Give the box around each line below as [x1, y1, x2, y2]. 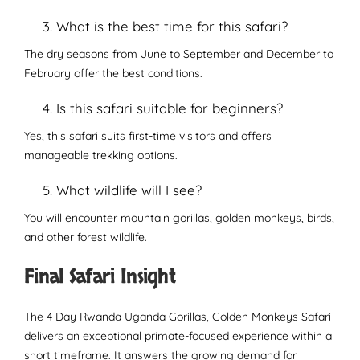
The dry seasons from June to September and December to [24, 47, 333, 61]
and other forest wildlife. [24, 230, 147, 244]
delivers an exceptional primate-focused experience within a [24, 329, 332, 343]
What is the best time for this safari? [56, 18, 288, 35]
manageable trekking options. [24, 148, 178, 162]
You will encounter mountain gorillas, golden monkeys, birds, [24, 211, 334, 225]
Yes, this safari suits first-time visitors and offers [24, 129, 272, 143]
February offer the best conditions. [24, 66, 202, 80]
